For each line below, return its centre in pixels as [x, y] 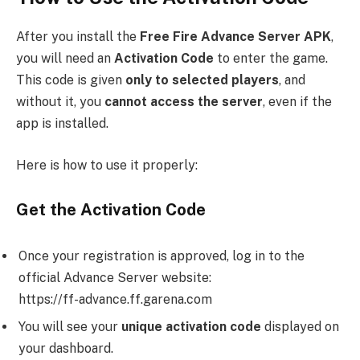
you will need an [65, 59]
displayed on [300, 327]
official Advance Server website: [115, 278]
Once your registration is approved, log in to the [162, 256]
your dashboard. [66, 349]
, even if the [297, 102]
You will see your [70, 327]
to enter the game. [271, 59]
